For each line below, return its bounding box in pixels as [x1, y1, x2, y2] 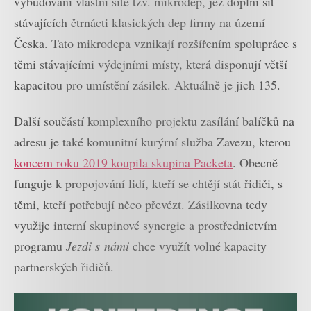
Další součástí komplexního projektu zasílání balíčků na [14, 112, 294, 130]
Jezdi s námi [66, 237, 129, 255]
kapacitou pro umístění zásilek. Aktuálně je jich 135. [14, 76, 280, 93]
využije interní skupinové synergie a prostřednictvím [14, 217, 277, 234]
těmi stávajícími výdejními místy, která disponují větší [14, 55, 287, 72]
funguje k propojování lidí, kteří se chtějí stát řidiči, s [14, 175, 283, 192]
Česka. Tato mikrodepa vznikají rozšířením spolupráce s [14, 34, 297, 51]
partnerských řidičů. [14, 258, 114, 276]
